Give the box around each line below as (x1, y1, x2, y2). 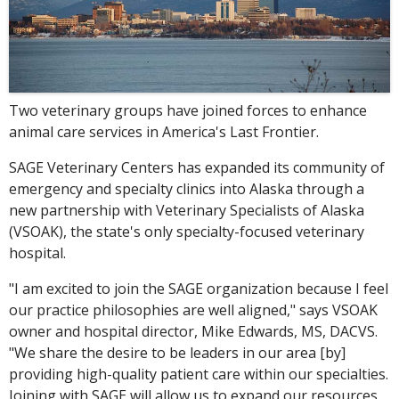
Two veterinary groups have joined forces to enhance (9, 100, 367, 120)
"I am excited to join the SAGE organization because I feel (9, 278, 388, 298)
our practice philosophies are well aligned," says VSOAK (9, 299, 378, 320)
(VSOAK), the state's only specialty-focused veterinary (9, 221, 364, 241)
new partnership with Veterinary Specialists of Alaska (9, 199, 364, 220)
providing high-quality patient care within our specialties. (9, 363, 388, 384)
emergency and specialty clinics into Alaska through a (9, 178, 364, 199)
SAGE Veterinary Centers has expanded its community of (9, 157, 385, 177)
